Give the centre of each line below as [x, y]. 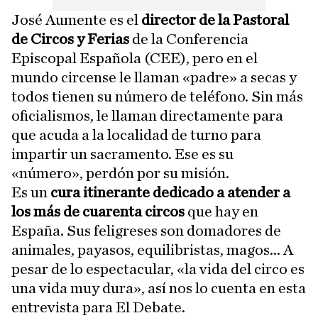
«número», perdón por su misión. [120, 174]
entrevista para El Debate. [98, 308]
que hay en [221, 212]
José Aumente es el [76, 20]
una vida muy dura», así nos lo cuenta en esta [159, 289]
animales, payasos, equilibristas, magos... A [152, 250]
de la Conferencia [189, 39]
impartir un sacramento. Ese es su [122, 154]
